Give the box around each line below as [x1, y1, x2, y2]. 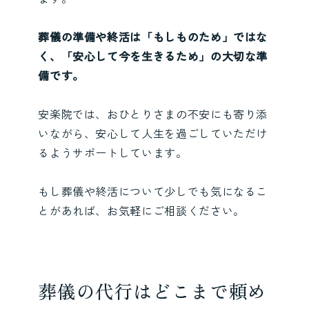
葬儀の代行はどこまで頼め [38, 277, 267, 305]
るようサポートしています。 [38, 144, 188, 161]
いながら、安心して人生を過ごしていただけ [38, 125, 268, 142]
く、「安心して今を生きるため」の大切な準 [38, 48, 268, 65]
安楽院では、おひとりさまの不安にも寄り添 [38, 106, 268, 123]
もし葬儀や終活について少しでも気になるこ [38, 183, 268, 200]
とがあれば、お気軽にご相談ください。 [38, 202, 245, 219]
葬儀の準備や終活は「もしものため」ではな [38, 28, 268, 46]
